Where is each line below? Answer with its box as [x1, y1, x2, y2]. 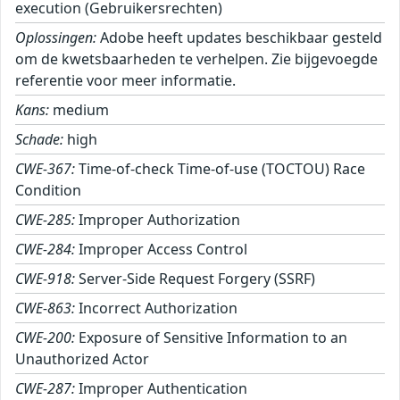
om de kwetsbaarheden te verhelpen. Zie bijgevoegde [15, 49, 378, 70]
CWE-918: [15, 269, 75, 289]
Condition [15, 180, 81, 201]
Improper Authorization [75, 210, 240, 230]
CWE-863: [15, 298, 75, 319]
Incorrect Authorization [75, 298, 237, 319]
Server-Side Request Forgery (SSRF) [75, 269, 315, 289]
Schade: [15, 129, 63, 150]
